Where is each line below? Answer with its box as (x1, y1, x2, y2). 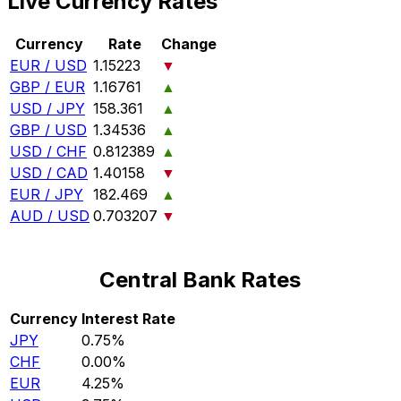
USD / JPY (10, 99, 85, 118)
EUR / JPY (10, 185, 83, 204)
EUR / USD (10, 56, 87, 75)
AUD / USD (10, 207, 90, 226)
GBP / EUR (10, 78, 85, 97)
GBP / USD (10, 121, 87, 140)
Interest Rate (81, 310, 175, 328)
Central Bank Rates (99, 267, 302, 294)
